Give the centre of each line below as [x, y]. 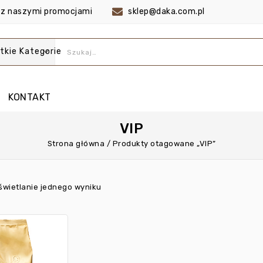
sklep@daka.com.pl [166, 11]
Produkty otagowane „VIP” [164, 144]
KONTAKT [30, 97]
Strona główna [76, 144]
